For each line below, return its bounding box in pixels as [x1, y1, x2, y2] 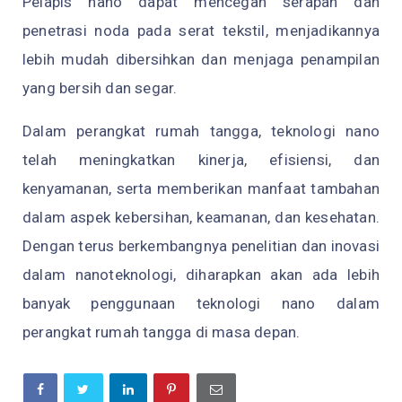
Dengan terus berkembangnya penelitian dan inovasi [22, 236, 380, 255]
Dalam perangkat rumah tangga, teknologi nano [22, 121, 380, 140]
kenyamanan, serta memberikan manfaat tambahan [22, 179, 380, 197]
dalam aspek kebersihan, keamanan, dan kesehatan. [22, 207, 380, 226]
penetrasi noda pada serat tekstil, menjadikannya [22, 21, 380, 39]
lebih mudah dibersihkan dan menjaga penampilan [22, 49, 380, 68]
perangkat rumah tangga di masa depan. [22, 322, 301, 341]
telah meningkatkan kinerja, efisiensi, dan [22, 150, 380, 169]
